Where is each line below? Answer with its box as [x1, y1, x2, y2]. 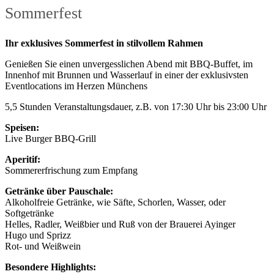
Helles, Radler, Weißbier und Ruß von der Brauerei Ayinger [5, 219, 235, 230]
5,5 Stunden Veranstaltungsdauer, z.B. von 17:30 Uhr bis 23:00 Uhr [5, 102, 267, 113]
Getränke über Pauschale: [5, 186, 113, 197]
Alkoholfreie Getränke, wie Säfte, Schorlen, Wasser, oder [5, 197, 226, 208]
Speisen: [5, 122, 39, 133]
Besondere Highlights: [5, 262, 96, 273]
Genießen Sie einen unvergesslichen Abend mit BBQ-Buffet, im [5, 59, 253, 70]
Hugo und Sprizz [5, 230, 71, 241]
